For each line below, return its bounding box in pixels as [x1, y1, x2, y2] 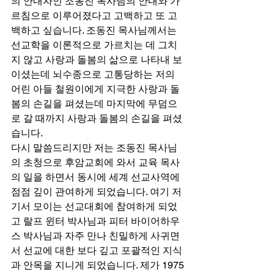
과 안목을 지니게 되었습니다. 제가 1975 [11, 259, 184, 271]
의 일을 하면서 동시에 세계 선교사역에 [11, 171, 182, 183]
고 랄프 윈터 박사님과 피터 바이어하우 [11, 215, 180, 227]
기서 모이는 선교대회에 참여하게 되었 [11, 200, 177, 212]
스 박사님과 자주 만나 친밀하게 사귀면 [11, 229, 180, 242]
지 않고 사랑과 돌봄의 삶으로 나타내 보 [11, 53, 182, 65]
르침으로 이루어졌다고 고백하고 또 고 [11, 9, 177, 21]
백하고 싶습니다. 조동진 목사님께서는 [11, 24, 179, 36]
